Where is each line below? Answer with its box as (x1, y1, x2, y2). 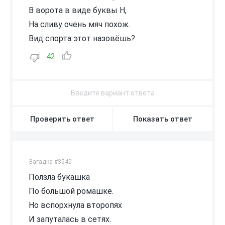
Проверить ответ (30, 114, 94, 124)
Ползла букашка (29, 172, 90, 182)
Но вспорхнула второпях (29, 200, 122, 210)
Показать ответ (133, 114, 192, 124)
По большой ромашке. (29, 186, 114, 196)
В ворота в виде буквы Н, (29, 5, 127, 15)
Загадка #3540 (29, 158, 72, 165)
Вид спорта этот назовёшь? (29, 33, 135, 43)
